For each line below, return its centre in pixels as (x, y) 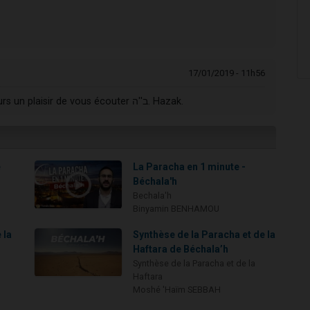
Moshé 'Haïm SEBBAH (177, 290)
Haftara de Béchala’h (181, 249)
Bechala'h (153, 196)
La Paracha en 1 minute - (190, 167)
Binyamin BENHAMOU (176, 209)
